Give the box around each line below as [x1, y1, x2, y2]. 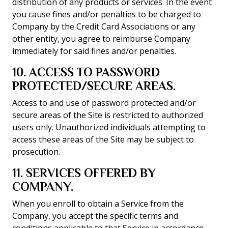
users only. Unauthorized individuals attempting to [12, 122, 206, 133]
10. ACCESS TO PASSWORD [12, 65, 160, 79]
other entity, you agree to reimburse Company [12, 33, 190, 44]
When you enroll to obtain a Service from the [12, 198, 184, 209]
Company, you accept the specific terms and [12, 210, 178, 221]
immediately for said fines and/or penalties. [12, 45, 176, 56]
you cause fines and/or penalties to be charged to [12, 9, 201, 20]
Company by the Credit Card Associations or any [12, 21, 195, 32]
